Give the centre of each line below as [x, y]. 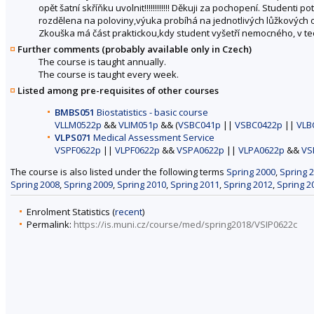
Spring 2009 [88, 184]
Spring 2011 [195, 184]
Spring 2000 [251, 171]
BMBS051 [75, 112]
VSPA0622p [200, 150]
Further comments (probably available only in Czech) [135, 49]
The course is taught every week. [109, 74]
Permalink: [50, 225]
